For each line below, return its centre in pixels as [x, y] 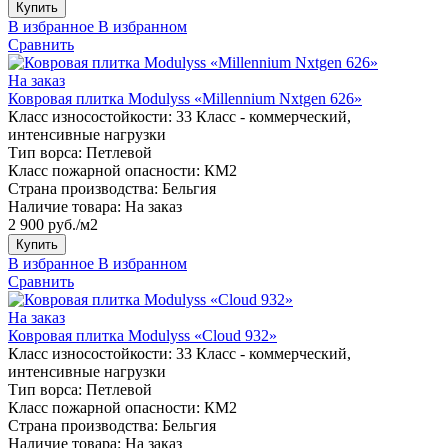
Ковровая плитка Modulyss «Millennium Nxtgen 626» [185, 98]
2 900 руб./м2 [53, 224]
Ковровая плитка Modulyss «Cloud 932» [142, 335]
